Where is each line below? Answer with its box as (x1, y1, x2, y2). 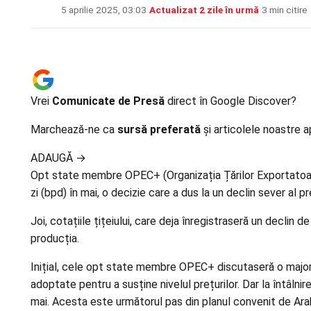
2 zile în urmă (199, 4, 259, 16)
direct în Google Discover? (165, 94, 296, 108)
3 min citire (262, 4, 308, 16)
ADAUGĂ (31, 151, 76, 165)
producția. (31, 232, 79, 246)
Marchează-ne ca (31, 123, 117, 137)
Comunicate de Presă (52, 94, 165, 108)
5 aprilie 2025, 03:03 (61, 4, 146, 16)
